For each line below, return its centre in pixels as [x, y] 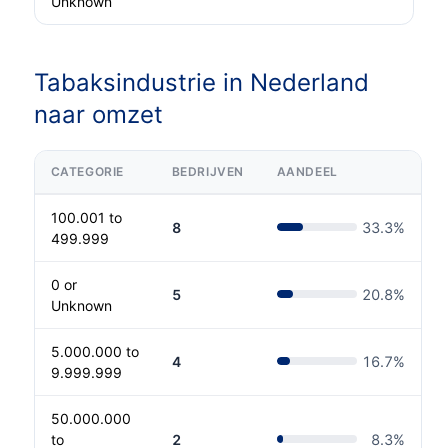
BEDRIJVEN [208, 171]
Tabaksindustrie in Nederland [201, 83]
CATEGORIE [87, 171]
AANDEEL [307, 171]
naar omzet [98, 115]
